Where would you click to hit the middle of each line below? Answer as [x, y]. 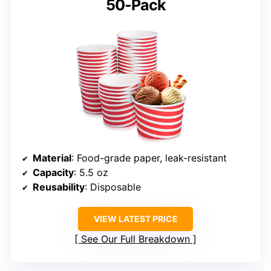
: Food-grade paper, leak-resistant [149, 158]
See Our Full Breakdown [135, 239]
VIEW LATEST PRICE [135, 218]
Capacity [53, 172]
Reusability [59, 187]
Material [52, 158]
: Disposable [113, 187]
